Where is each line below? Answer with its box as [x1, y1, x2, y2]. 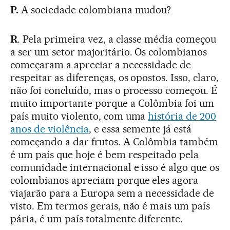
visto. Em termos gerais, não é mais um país [10, 200, 210, 213]
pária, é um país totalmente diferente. [10, 213, 183, 225]
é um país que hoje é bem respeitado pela [10, 148, 199, 161]
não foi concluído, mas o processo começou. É [10, 84, 218, 97]
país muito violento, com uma [10, 110, 148, 123]
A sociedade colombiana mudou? [18, 4, 171, 16]
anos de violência [10, 123, 89, 136]
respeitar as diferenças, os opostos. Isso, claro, [10, 71, 219, 84]
